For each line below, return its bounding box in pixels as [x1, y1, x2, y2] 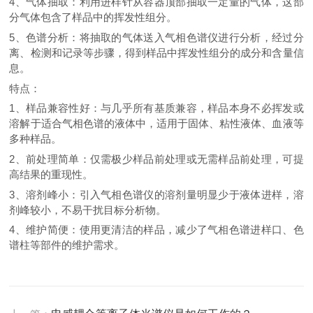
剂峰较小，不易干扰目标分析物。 [9, 203, 167, 216]
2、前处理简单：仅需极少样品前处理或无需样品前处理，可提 [9, 152, 304, 165]
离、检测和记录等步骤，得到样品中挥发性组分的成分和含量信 [9, 46, 304, 59]
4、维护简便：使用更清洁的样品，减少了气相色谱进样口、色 [9, 224, 304, 236]
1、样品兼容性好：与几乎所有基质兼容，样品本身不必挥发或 [9, 102, 304, 115]
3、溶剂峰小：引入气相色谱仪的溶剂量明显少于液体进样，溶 [9, 188, 304, 201]
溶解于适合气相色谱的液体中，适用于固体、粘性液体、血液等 [9, 117, 304, 130]
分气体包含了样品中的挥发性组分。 [9, 11, 177, 24]
